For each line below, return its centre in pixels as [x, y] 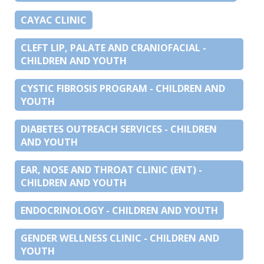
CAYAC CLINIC [54, 20]
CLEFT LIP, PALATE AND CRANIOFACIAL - [113, 47]
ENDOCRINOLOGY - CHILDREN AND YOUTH [119, 210]
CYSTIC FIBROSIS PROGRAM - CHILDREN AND [123, 88]
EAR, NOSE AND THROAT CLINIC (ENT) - [111, 169]
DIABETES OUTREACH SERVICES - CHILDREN [119, 129]
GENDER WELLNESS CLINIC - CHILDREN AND [120, 238]
